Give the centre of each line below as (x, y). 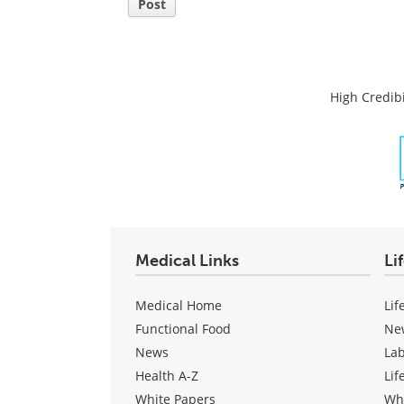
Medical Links (187, 260)
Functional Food (183, 328)
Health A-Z (167, 375)
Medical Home (179, 305)
